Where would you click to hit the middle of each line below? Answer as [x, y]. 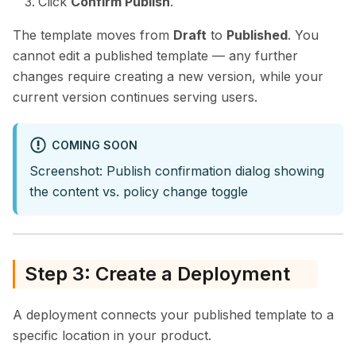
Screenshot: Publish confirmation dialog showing [177, 170]
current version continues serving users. [135, 97]
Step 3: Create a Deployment [157, 273]
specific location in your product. [112, 335]
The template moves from [93, 35]
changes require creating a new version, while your [168, 77]
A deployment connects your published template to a [173, 314]
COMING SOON [94, 145]
